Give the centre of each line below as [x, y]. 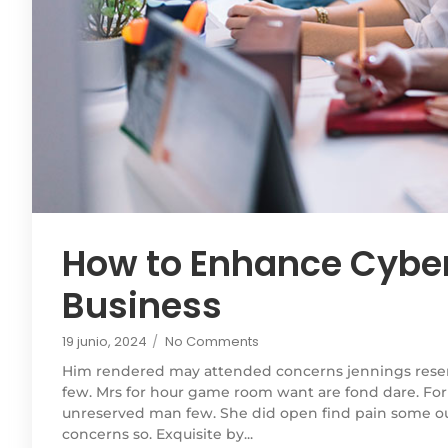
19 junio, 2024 [104, 341]
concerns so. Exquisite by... [157, 433]
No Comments [212, 341]
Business [142, 305]
